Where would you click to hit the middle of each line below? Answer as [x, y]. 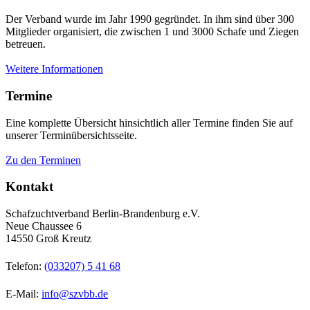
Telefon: [25, 266]
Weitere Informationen [54, 69]
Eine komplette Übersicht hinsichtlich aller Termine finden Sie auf [149, 122]
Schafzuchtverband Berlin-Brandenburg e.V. [103, 214]
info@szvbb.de [75, 294]
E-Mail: [24, 294]
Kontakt [29, 187]
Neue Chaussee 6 [44, 226]
